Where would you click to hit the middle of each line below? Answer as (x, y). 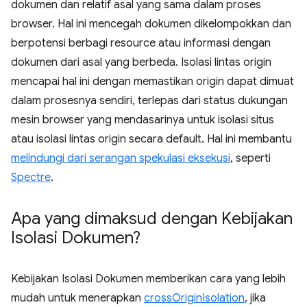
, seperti (250, 158)
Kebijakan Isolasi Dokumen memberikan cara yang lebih (148, 279)
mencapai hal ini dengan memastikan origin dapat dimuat (152, 82)
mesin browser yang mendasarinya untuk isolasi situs (143, 120)
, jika (255, 298)
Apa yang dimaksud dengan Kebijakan (152, 219)
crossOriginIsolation (194, 298)
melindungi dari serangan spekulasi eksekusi (121, 158)
